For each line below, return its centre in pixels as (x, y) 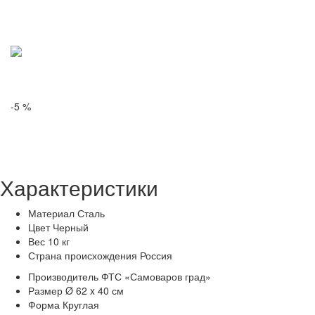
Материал (51, 213)
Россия (156, 256)
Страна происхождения (83, 256)
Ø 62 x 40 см (95, 291)
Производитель (63, 277)
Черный (71, 227)
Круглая (81, 305)
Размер (45, 291)
